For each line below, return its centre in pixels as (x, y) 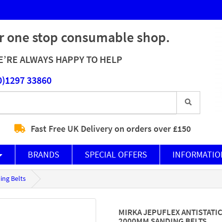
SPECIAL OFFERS (116, 155)
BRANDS (44, 155)
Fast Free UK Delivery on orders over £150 (111, 129)
